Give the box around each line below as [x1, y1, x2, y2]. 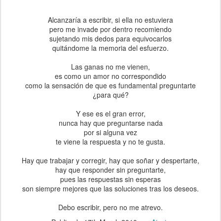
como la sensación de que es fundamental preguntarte [25, 80, 196, 90]
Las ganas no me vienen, [71, 61, 150, 72]
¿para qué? [92, 89, 129, 100]
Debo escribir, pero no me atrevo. [58, 202, 163, 212]
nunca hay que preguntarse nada [58, 117, 163, 128]
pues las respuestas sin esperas [60, 174, 161, 184]
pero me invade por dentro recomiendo [49, 24, 172, 34]
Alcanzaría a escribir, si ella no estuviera [48, 14, 173, 25]
